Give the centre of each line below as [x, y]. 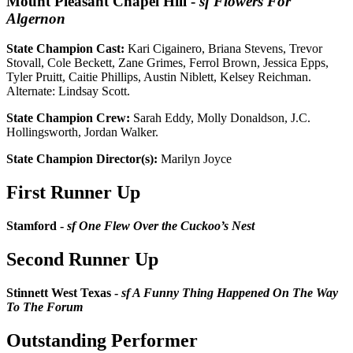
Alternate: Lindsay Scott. [68, 91]
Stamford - [37, 226]
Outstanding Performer [102, 340]
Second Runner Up [82, 260]
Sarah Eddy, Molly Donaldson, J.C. [220, 118]
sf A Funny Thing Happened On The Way [230, 293]
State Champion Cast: [65, 49]
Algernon [36, 18]
